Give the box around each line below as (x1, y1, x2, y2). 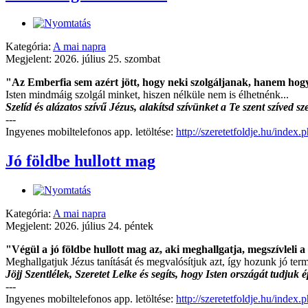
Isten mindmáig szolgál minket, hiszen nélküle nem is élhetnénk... (5, 89, 289, 101)
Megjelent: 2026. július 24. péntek (5, 220, 153, 232)
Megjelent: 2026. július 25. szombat (5, 53, 160, 65)
